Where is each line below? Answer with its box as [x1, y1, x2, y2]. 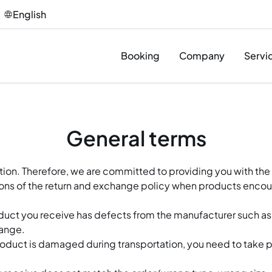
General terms [66, 125, 206, 151]
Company [179, 49, 225, 62]
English [13, 7, 46, 21]
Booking [121, 49, 160, 62]
